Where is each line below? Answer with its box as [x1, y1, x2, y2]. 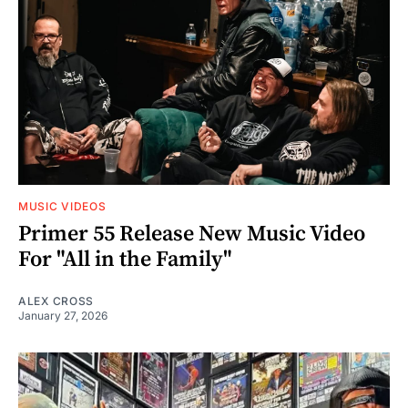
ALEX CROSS [18, 293, 94, 308]
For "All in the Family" [18, 245, 232, 273]
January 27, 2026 [18, 308, 107, 322]
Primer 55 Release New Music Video [18, 219, 365, 248]
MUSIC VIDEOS [18, 199, 107, 213]
